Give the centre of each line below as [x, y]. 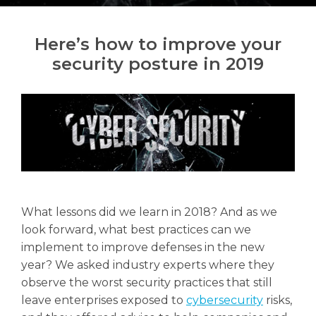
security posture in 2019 [158, 64]
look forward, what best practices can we [136, 229]
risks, [277, 300]
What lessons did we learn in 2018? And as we [149, 212]
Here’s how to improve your [158, 44]
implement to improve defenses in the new [142, 247]
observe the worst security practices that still [146, 282]
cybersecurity [224, 300]
